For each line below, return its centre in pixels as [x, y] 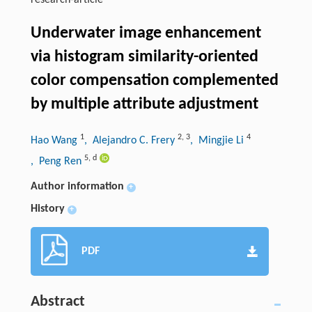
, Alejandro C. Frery [131, 141]
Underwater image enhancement [146, 34]
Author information [77, 187]
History [47, 209]
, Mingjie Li [218, 141]
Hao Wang [55, 141]
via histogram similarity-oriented [144, 57]
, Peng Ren [57, 162]
